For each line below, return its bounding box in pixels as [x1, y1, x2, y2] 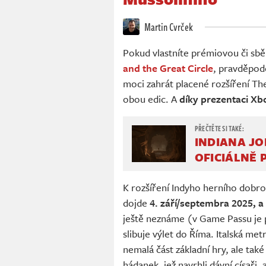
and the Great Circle [123, 60, 213, 75]
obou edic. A [123, 91, 179, 106]
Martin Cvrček [142, 18, 193, 34]
